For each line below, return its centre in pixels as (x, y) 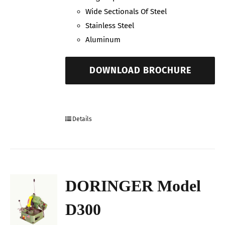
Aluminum (103, 40)
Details (82, 119)
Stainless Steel (110, 26)
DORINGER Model (133, 186)
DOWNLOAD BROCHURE (140, 71)
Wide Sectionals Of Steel (126, 12)
